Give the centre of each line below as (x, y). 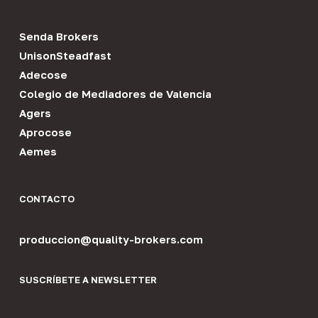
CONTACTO (46, 199)
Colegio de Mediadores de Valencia (115, 94)
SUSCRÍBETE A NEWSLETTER (88, 280)
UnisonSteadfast (65, 56)
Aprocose (45, 132)
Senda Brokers (59, 37)
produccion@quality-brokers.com (111, 240)
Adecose (43, 75)
